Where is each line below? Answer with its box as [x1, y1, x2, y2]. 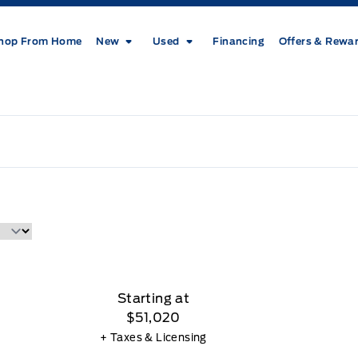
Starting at [117, 290, 190, 306]
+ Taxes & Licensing [100, 331, 207, 344]
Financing [213, 34, 265, 47]
